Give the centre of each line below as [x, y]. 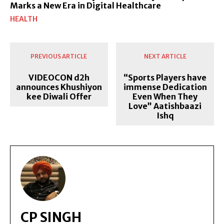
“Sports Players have [165, 77]
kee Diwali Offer [59, 96]
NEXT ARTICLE [165, 56]
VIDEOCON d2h [59, 77]
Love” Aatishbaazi [165, 106]
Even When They [165, 96]
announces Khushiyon [59, 87]
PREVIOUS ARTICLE [59, 56]
